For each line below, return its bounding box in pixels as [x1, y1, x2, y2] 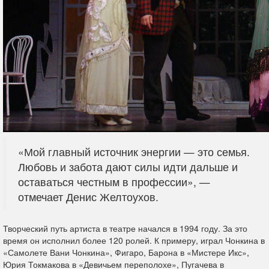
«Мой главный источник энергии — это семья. [18, 144, 250, 159]
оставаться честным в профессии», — [18, 174, 210, 189]
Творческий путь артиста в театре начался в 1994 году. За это [3, 222, 247, 234]
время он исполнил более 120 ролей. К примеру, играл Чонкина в [3, 234, 265, 246]
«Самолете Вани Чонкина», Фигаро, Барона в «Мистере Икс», [3, 246, 249, 258]
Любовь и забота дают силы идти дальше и [18, 159, 238, 174]
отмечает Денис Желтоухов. [18, 189, 159, 204]
